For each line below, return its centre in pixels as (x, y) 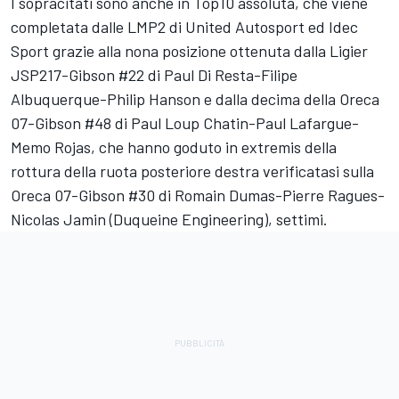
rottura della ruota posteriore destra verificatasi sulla (192, 171)
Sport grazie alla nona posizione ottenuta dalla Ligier (189, 51)
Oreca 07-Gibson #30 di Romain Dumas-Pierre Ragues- (198, 195)
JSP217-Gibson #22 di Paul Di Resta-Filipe (154, 75)
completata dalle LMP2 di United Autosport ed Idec (184, 27)
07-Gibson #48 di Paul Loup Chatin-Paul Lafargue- (185, 123)
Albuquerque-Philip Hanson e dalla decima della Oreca (195, 99)
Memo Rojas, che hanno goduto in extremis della (174, 147)
